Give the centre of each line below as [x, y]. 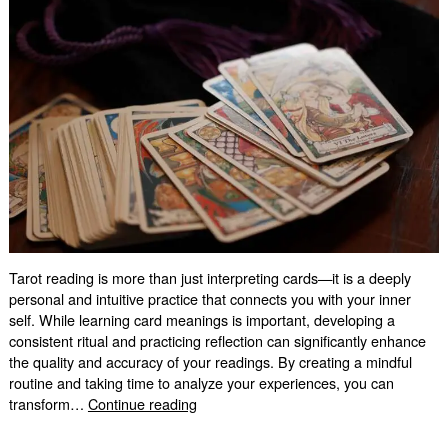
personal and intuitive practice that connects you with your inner [209, 299]
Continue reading [142, 404]
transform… [48, 404]
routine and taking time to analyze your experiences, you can [201, 383]
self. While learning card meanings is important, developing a [201, 320]
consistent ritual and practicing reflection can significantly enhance [217, 341]
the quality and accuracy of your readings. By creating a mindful [210, 362]
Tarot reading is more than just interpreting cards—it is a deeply [209, 278]
